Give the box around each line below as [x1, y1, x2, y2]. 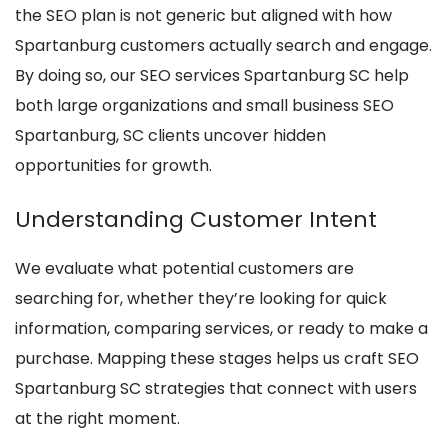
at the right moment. [15, 407, 180, 431]
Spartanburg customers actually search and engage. [15, 34, 432, 58]
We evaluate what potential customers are [15, 257, 354, 281]
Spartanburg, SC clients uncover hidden [15, 124, 326, 148]
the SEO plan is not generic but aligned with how [15, 4, 392, 28]
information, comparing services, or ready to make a [15, 317, 428, 341]
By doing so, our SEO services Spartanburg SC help [15, 64, 409, 88]
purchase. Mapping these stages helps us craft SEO [15, 347, 419, 371]
